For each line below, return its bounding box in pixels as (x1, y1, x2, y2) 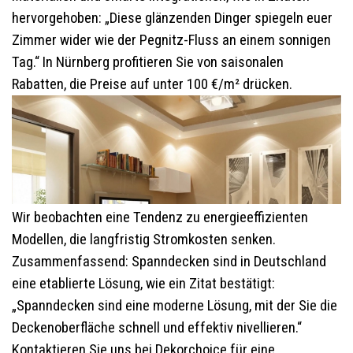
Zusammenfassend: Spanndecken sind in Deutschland (12, 253, 326, 271)
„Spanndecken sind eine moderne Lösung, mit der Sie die (12, 297, 337, 315)
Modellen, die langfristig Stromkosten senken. (12, 231, 276, 249)
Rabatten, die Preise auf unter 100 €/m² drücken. (12, 75, 292, 93)
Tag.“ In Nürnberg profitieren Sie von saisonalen (12, 53, 284, 71)
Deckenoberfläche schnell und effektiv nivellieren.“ (12, 319, 302, 337)
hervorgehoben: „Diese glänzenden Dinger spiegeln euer (12, 9, 333, 27)
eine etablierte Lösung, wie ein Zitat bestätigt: (12, 275, 275, 293)
